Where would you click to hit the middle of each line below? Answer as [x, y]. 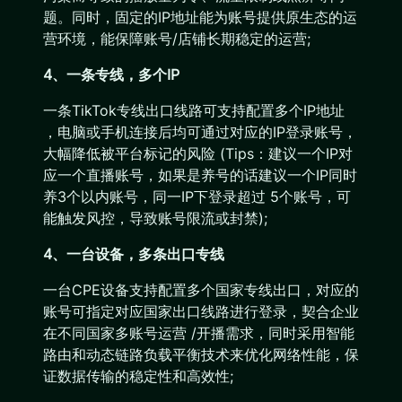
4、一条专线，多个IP [111, 74]
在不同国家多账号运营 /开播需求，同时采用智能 [199, 333]
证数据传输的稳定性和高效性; [138, 376]
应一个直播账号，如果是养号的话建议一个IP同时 [200, 175]
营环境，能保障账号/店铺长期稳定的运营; [177, 39]
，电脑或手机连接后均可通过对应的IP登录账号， [200, 132]
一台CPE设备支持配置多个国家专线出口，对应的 [201, 290]
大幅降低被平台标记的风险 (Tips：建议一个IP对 [198, 153]
